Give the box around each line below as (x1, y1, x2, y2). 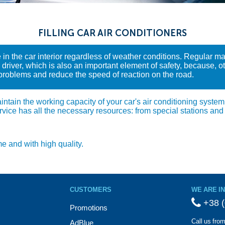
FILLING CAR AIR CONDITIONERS (38, 28, 187, 39)
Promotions (70, 203, 107, 211)
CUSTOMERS (70, 186, 111, 193)
